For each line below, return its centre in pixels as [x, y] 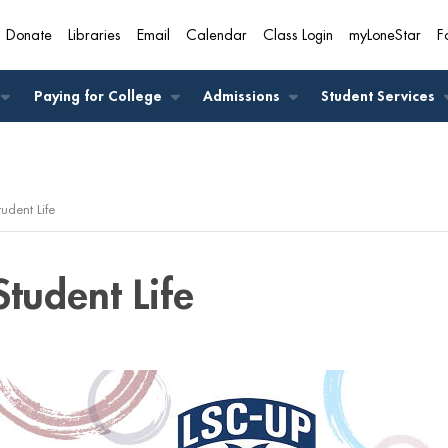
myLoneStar [385, 35]
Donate [29, 35]
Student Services [380, 96]
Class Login [298, 35]
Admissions [243, 96]
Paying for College [99, 96]
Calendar [216, 35]
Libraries [94, 35]
